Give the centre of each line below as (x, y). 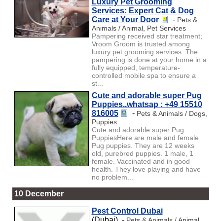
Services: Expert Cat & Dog (143, 10)
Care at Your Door (125, 19)
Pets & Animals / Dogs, (172, 113)
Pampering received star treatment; (147, 36)
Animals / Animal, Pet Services (139, 28)
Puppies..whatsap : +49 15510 (147, 104)
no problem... (112, 177)
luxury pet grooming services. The (145, 52)
